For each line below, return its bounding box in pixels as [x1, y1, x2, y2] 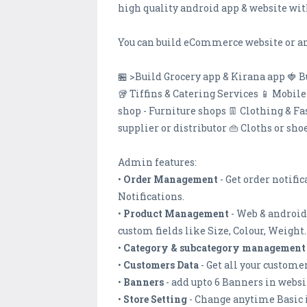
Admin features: [118, 156, 197, 169]
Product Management [123, 207, 229, 221]
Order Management [123, 173, 218, 186]
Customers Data [123, 258, 199, 272]
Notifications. [118, 190, 184, 204]
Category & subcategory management [123, 241, 306, 255]
